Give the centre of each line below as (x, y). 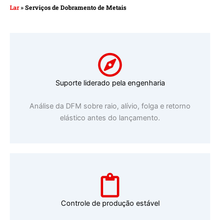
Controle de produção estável (110, 203)
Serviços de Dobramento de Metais (76, 7)
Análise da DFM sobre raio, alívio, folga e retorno (110, 106)
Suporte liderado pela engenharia (110, 83)
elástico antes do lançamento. (110, 118)
